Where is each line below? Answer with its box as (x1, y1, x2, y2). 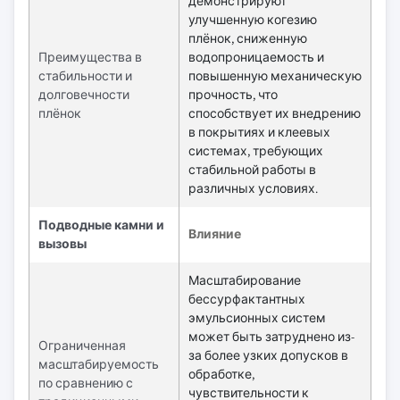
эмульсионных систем (188, 309, 326, 326)
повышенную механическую (188, 67, 362, 84)
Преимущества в (38, 48, 142, 65)
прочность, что (188, 86, 278, 103)
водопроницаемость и (188, 48, 324, 65)
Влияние (188, 225, 241, 242)
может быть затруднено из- (188, 328, 354, 345)
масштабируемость (38, 355, 159, 372)
